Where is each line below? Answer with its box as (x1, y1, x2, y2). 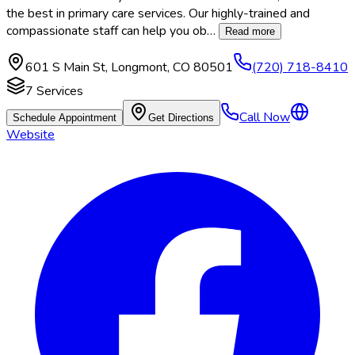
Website (6, 126, 55, 144)
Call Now (239, 109, 290, 127)
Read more (225, 25, 275, 38)
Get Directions (148, 112, 214, 124)
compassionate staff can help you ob (6, 22, 207, 40)
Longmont (111, 59, 167, 77)
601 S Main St (25, 59, 105, 77)
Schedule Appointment (13, 112, 116, 124)
